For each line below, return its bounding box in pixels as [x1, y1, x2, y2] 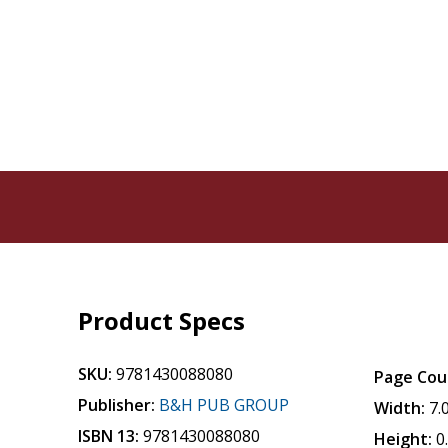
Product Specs [78, 304, 246, 337]
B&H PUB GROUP [159, 394, 290, 416]
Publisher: [78, 394, 156, 416]
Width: [374, 397, 426, 419]
